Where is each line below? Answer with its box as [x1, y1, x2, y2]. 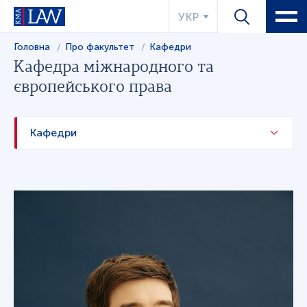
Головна [14, 41, 50, 53]
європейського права [14, 79, 172, 96]
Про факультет [65, 41, 137, 53]
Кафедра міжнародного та [14, 60, 214, 76]
